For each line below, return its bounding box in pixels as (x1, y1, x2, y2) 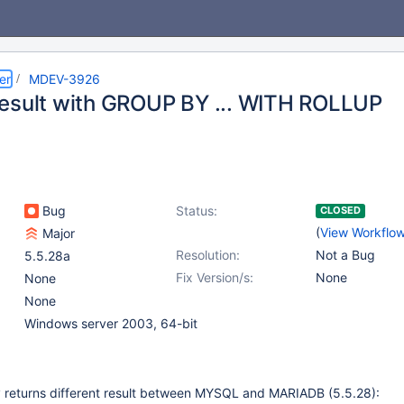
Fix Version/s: (176, 270, 253, 285)
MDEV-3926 (29, 71, 100, 87)
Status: (176, 203, 217, 218)
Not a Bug (316, 247, 375, 262)
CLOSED (320, 204, 361, 216)
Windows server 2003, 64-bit (24, 316, 197, 331)
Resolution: (176, 247, 240, 262)
